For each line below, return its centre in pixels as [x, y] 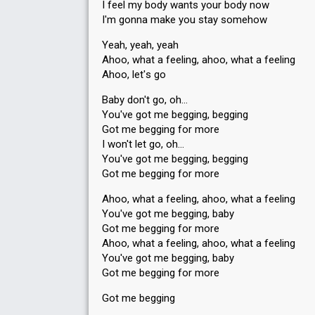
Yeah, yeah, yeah [140, 45]
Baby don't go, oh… [145, 100]
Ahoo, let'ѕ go [134, 75]
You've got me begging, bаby [168, 258]
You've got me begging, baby [168, 214]
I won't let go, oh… [143, 144]
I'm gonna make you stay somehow [185, 20]
